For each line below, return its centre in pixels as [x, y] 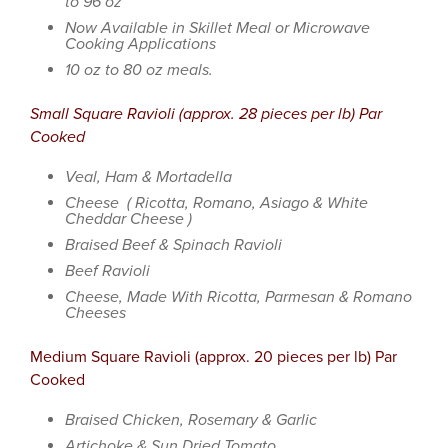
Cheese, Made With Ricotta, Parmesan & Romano [238, 297]
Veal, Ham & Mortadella [148, 177]
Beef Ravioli [107, 271]
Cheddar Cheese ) [128, 219]
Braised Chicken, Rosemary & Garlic [191, 420]
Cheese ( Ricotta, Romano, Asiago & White [216, 203]
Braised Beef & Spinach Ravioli [173, 245]
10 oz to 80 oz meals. [139, 70]
